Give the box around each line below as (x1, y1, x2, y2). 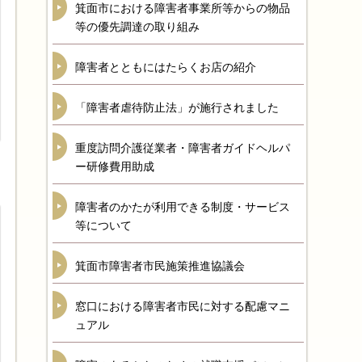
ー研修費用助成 (75, 160, 154, 173)
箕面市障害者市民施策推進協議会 (75, 259, 245, 272)
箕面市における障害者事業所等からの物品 (75, 2, 290, 15)
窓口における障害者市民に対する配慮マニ (75, 300, 290, 313)
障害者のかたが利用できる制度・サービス (75, 200, 290, 213)
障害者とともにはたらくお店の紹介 (75, 61, 256, 74)
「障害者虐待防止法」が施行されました (75, 101, 279, 114)
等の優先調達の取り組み (75, 20, 200, 33)
